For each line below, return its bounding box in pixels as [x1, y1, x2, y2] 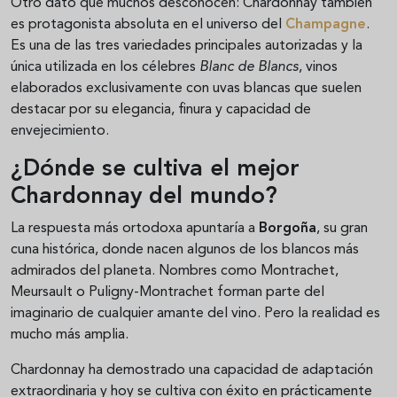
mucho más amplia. [11, 328, 128, 343]
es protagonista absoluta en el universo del [11, 18, 285, 33]
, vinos [299, 60, 338, 75]
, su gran [316, 222, 368, 237]
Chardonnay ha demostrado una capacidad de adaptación [11, 363, 373, 378]
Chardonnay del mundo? [11, 185, 277, 209]
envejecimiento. [11, 124, 109, 139]
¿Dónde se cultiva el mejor [11, 158, 300, 182]
